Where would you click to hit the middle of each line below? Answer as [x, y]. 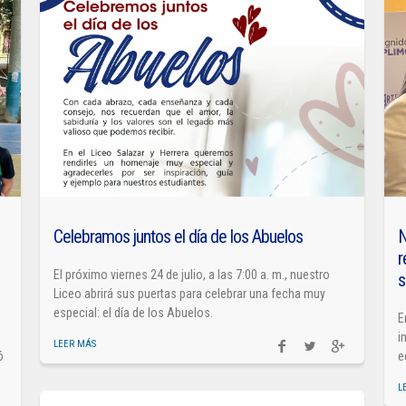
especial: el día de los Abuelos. [134, 312]
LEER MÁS [75, 343]
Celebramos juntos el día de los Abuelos [179, 236]
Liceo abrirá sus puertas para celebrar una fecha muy [190, 293]
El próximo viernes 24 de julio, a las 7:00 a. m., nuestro [192, 274]
